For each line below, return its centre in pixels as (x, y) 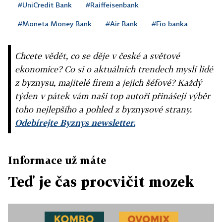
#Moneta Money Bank (55, 24)
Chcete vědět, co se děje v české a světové (97, 56)
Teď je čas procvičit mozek (101, 182)
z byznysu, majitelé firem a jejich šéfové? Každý (108, 83)
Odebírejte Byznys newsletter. (75, 123)
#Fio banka (170, 24)
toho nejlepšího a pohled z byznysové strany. (103, 109)
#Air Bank (122, 24)
